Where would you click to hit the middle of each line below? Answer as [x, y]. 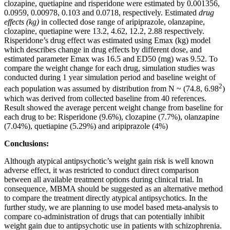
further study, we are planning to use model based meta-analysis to [111, 207]
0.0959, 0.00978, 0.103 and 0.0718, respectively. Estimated [101, 13]
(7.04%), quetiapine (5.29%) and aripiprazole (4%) [86, 126]
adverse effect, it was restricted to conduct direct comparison [101, 170]
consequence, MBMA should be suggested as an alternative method [113, 188]
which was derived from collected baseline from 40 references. [105, 98]
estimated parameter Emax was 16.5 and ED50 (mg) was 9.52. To [111, 59]
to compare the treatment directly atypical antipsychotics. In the [106, 198]
